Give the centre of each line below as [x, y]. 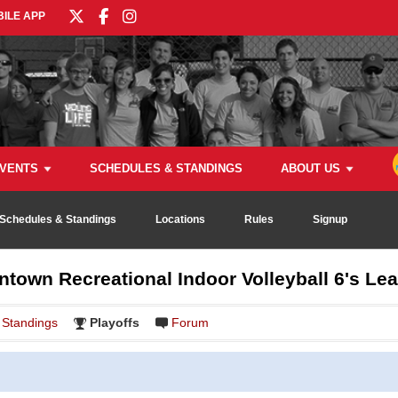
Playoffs [115, 322]
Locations [180, 219]
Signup [330, 219]
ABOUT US [310, 168]
